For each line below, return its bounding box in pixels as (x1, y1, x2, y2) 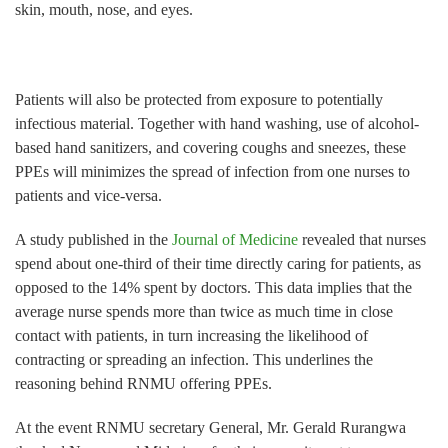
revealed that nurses (298, 230, 426, 248)
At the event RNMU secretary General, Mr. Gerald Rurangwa (15, 418, 406, 436)
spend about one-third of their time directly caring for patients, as (15, 254, 421, 272)
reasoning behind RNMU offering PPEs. (15, 374, 272, 392)
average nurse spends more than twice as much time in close (15, 302, 393, 320)
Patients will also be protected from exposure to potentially (15, 90, 383, 108)
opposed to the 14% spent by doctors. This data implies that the (15, 278, 412, 296)
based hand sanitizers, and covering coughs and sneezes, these (15, 138, 406, 156)
